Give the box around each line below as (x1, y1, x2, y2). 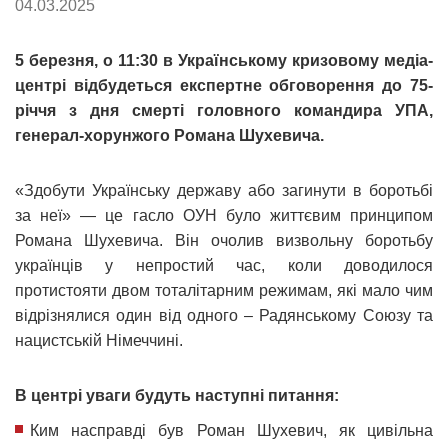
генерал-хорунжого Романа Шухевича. (15, 126, 324, 144)
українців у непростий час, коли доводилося (15, 256, 433, 274)
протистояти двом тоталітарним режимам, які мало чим (15, 281, 433, 299)
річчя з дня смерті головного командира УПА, (15, 101, 433, 119)
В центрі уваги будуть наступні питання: (15, 386, 339, 404)
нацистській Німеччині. (15, 331, 183, 349)
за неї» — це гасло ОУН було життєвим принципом (15, 206, 433, 224)
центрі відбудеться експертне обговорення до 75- (15, 76, 433, 94)
